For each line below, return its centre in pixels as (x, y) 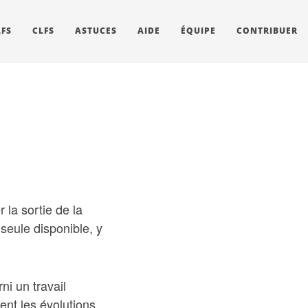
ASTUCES (96, 31)
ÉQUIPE (198, 31)
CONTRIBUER (267, 31)
